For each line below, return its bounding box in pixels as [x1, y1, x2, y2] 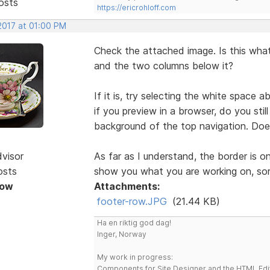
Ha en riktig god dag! [96, 218, 171, 227]
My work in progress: [96, 252, 173, 262]
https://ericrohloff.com [96, 2, 176, 12]
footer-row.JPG [96, 195, 167, 207]
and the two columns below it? [93, 59, 233, 72]
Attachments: [93, 180, 160, 192]
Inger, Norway [96, 229, 146, 239]
